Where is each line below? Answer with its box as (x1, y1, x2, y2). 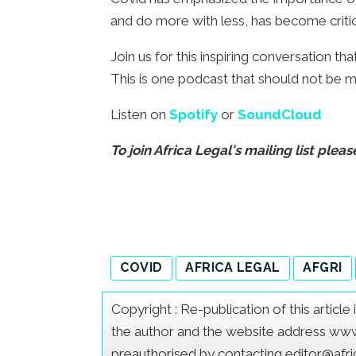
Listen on (110, 106, 170, 123)
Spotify (169, 106, 222, 123)
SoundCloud (238, 106, 323, 123)
